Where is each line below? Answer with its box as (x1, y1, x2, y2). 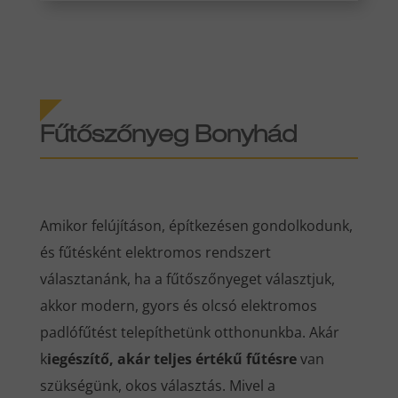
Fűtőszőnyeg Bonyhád (39, 125, 297, 149)
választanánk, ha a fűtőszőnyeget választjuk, (39, 269, 335, 290)
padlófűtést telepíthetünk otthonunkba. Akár (39, 322, 339, 343)
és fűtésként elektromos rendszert (39, 243, 271, 263)
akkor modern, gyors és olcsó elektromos (39, 296, 317, 316)
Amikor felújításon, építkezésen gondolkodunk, (39, 216, 353, 236)
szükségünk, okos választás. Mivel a (39, 376, 275, 396)
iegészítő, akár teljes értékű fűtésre (46, 349, 297, 370)
